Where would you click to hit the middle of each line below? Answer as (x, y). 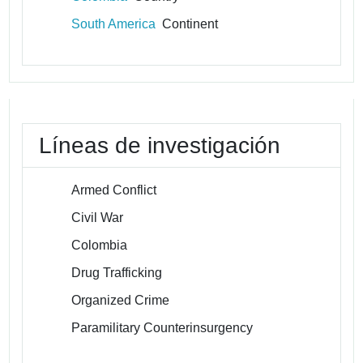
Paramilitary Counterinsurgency (162, 327)
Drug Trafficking (117, 272)
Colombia (100, 245)
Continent (187, 23)
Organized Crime (121, 300)
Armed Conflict (114, 190)
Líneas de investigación (160, 145)
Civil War (98, 217)
